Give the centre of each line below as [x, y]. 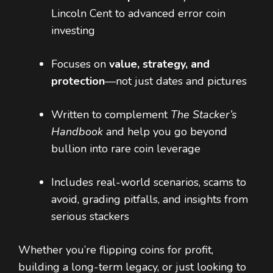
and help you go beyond [165, 132]
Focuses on [80, 64]
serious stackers [90, 217]
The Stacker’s [204, 115]
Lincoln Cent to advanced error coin [138, 14]
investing [73, 31]
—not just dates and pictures [176, 81]
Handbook [77, 132]
